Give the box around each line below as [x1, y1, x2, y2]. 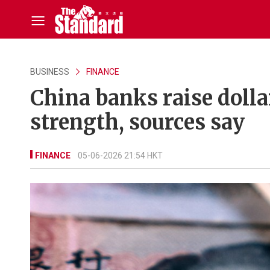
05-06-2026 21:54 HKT [78, 151, 163, 160]
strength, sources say [30, 110, 245, 135]
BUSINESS [30, 67, 69, 77]
